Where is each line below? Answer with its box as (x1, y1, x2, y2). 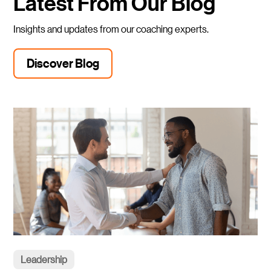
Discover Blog (27, 54, 100, 71)
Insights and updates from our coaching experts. (13, 22, 209, 35)
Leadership (21, 253, 68, 266)
